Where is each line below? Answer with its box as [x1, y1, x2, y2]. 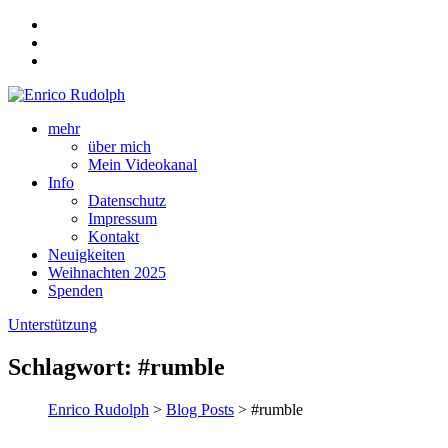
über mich [88, 138, 151, 155]
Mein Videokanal [88, 156, 197, 173]
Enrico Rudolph [48, 400, 149, 418]
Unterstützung [8, 316, 97, 333]
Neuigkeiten [48, 246, 125, 263]
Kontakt [88, 228, 139, 245]
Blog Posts [166, 400, 234, 418]
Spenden [48, 282, 103, 299]
